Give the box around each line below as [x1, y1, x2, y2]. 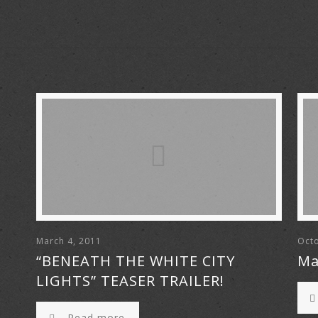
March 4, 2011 [36, 235, 102, 247]
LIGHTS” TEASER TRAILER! [36, 271, 225, 290]
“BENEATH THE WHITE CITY [36, 251, 236, 270]
